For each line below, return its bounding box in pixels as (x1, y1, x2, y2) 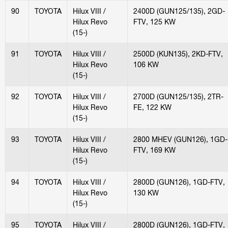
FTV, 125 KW (133, 17, 176, 26)
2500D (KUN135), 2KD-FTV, (133, 49, 223, 58)
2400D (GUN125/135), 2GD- (133, 6, 225, 15)
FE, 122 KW (133, 102, 172, 111)
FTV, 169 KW (133, 145, 176, 154)
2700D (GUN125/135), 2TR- (133, 92, 223, 101)
